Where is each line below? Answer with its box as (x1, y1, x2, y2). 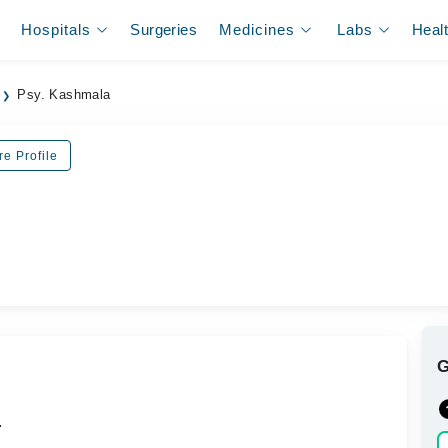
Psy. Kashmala (17, 88, 111, 102)
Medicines (219, 21, 296, 38)
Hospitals (21, 21, 92, 38)
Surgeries (130, 21, 197, 38)
